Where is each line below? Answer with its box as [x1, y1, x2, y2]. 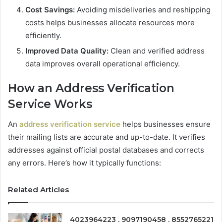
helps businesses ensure [120, 119, 211, 129]
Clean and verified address [109, 46, 205, 56]
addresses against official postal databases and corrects [8, 145, 204, 155]
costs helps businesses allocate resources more [25, 18, 195, 28]
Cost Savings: [25, 5, 75, 15]
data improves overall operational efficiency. [25, 59, 180, 69]
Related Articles [8, 184, 69, 194]
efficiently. [25, 31, 61, 41]
